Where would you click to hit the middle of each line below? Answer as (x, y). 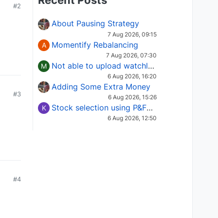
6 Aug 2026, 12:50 (132, 118)
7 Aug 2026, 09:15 (132, 34)
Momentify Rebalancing (95, 45)
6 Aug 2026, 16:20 (132, 76)
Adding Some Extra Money (101, 86)
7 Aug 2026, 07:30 (131, 55)
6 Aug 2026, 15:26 (132, 97)
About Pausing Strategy (95, 23)
